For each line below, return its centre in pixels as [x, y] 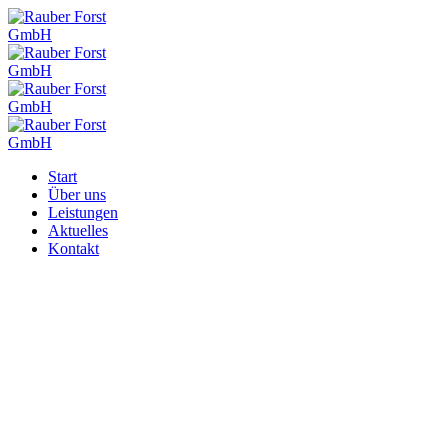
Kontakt [73, 248]
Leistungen [83, 212]
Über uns [77, 194]
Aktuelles [78, 230]
